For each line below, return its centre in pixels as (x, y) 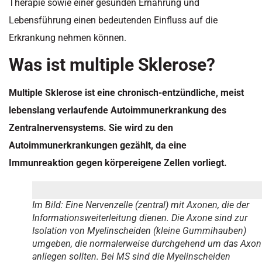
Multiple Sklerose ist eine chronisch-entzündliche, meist (126, 93)
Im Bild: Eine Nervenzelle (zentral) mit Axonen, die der (141, 205)
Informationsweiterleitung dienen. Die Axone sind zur (140, 218)
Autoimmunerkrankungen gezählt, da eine (98, 146)
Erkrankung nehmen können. (68, 37)
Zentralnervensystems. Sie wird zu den (91, 128)
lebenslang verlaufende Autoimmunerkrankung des (118, 111)
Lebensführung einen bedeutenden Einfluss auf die (113, 20)
